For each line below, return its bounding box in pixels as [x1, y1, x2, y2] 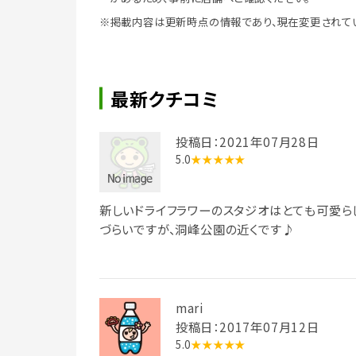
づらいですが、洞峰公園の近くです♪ [99, 219, 295, 238]
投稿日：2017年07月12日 [175, 317, 319, 335]
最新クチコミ [110, 84, 219, 112]
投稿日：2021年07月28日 [175, 132, 319, 150]
